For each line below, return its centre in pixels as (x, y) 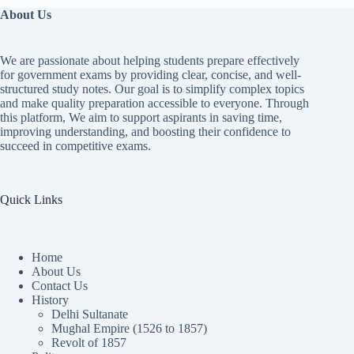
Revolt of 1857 (89, 342)
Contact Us (60, 285)
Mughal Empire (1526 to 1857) (129, 328)
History (50, 299)
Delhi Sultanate (90, 314)
